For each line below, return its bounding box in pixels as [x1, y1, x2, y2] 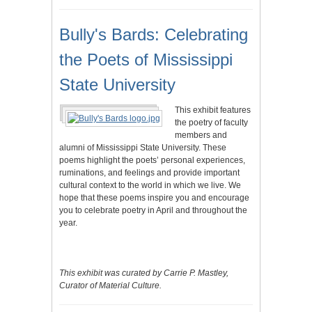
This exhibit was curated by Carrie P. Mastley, [59, 268, 228, 278]
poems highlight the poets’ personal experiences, [59, 155, 245, 165]
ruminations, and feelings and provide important [59, 168, 240, 178]
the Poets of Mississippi [59, 50, 233, 69]
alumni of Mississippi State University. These [59, 143, 226, 153]
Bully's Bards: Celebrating [59, 25, 248, 44]
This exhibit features [175, 105, 251, 115]
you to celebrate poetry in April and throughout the [59, 205, 247, 215]
